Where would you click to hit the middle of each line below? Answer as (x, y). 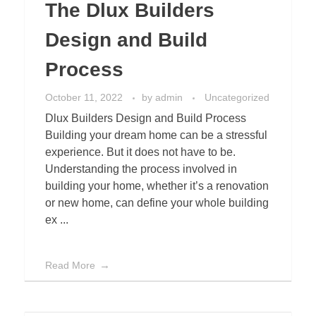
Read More (70, 266)
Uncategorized (237, 98)
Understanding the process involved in (141, 169)
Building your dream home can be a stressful (156, 135)
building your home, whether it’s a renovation (157, 186)
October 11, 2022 (84, 98)
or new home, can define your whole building (157, 203)
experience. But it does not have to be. (140, 152)
